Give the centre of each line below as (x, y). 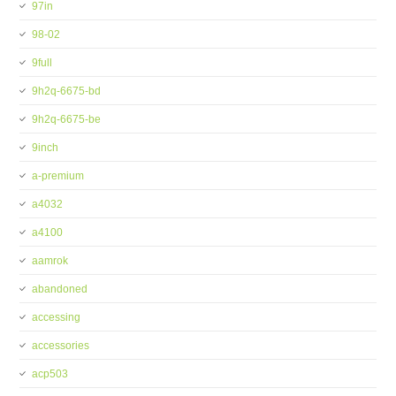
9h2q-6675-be (67, 119)
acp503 (50, 374)
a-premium (58, 176)
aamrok (50, 261)
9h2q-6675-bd (67, 91)
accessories (61, 346)
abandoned (60, 289)
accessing (57, 317)
